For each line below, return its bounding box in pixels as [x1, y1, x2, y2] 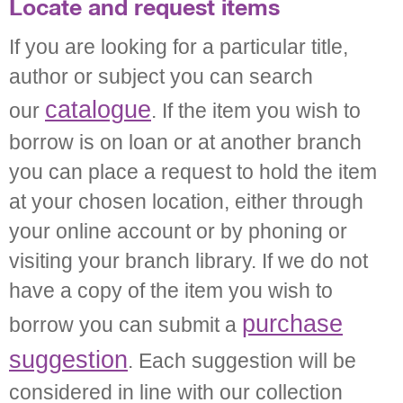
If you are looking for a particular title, [9, 35, 348, 58]
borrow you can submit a [9, 313, 242, 336]
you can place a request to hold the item [9, 160, 377, 184]
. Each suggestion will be [128, 349, 356, 372]
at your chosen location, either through [9, 190, 363, 213]
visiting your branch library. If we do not [9, 249, 368, 273]
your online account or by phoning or [9, 219, 347, 243]
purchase [242, 309, 343, 337]
